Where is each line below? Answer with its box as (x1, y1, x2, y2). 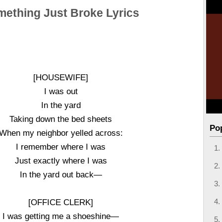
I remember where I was (16, 142, 106, 151)
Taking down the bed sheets (9, 114, 112, 123)
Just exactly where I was (14, 156, 107, 165)
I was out (44, 87, 78, 96)
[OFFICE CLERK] (28, 198, 94, 207)
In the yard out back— (19, 170, 102, 179)
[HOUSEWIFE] (33, 73, 89, 82)
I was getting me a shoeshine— (2, 212, 119, 221)
